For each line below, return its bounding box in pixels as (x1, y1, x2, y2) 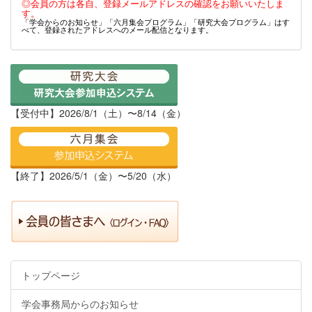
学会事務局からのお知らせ (22, 296, 139, 311)
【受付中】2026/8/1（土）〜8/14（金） (10, 105, 186, 120)
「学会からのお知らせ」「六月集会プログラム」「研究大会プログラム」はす (22, 16, 290, 27)
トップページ (22, 267, 80, 282)
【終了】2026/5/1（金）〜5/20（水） (10, 168, 176, 182)
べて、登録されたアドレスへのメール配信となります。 (22, 24, 213, 35)
